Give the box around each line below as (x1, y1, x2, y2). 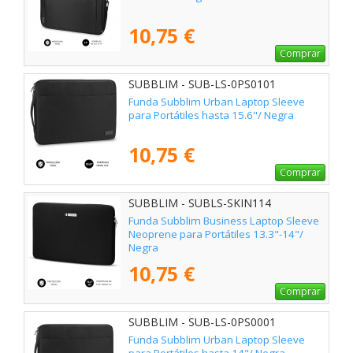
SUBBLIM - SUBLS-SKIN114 (128, 195, 271, 211)
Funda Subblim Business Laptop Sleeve (128, 214, 319, 229)
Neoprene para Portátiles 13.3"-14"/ (128, 227, 303, 242)
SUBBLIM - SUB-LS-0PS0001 (128, 314, 276, 330)
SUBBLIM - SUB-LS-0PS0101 (128, 76, 276, 92)
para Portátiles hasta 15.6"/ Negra (128, 108, 294, 123)
